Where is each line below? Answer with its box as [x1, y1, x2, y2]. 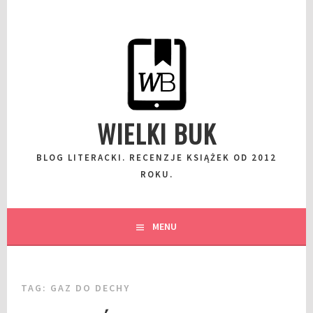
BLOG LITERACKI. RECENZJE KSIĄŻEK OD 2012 [36, 152, 277, 163]
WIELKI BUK [96, 115, 217, 152]
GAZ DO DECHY [50, 282, 131, 294]
